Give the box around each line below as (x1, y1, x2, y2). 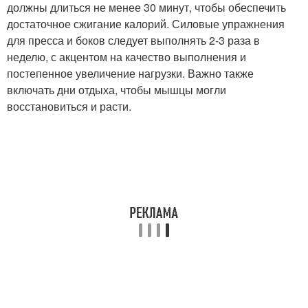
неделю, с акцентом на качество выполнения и (7, 49, 246, 65)
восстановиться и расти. (7, 98, 131, 114)
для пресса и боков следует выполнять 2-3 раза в (7, 32, 260, 48)
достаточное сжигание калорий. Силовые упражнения (7, 16, 285, 32)
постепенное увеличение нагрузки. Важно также (7, 65, 254, 81)
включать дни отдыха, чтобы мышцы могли (7, 82, 226, 98)
